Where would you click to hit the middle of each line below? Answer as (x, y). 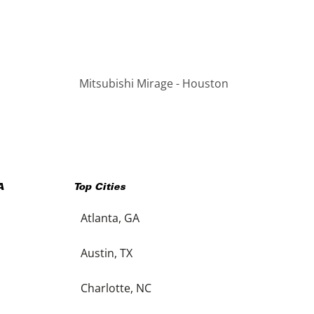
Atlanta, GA (110, 218)
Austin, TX (106, 253)
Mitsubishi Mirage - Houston (153, 83)
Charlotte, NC (116, 288)
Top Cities (99, 188)
